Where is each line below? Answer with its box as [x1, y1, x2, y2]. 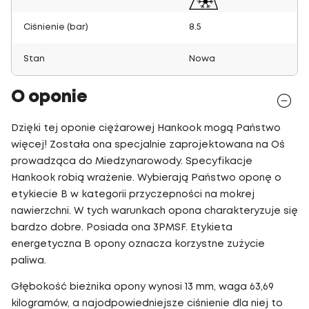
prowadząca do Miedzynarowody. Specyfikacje [11, 157, 252, 166]
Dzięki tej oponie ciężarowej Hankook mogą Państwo [11, 124, 281, 132]
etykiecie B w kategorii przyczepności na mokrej [11, 190, 255, 199]
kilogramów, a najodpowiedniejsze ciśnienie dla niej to [11, 299, 283, 308]
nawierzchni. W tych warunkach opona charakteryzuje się [11, 207, 298, 215]
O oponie [11, 90, 88, 105]
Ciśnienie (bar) [23, 23, 88, 31]
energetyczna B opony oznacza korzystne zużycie [11, 240, 265, 248]
